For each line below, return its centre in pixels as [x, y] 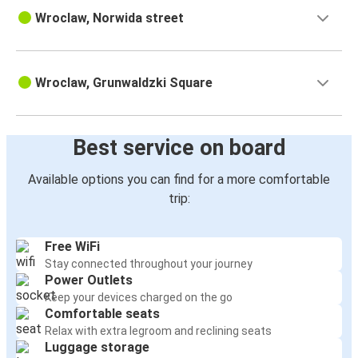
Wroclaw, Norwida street [109, 18]
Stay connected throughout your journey [149, 264]
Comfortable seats [102, 314]
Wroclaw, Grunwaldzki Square [124, 83]
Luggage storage [97, 348]
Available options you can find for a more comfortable [179, 180]
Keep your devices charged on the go [139, 298]
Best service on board [179, 148]
